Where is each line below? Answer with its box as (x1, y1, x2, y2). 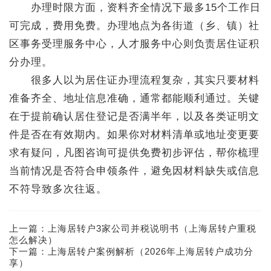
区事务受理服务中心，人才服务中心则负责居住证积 (9, 38, 260, 50)
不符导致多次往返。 (9, 183, 107, 195)
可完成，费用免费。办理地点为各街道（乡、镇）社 (9, 20, 260, 31)
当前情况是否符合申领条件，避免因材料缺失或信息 (9, 165, 260, 177)
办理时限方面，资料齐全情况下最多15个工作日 (9, 2, 261, 13)
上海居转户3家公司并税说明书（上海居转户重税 (48, 223, 256, 233)
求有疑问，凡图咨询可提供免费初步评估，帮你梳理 (9, 147, 260, 158)
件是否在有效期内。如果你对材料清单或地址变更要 (9, 129, 260, 140)
